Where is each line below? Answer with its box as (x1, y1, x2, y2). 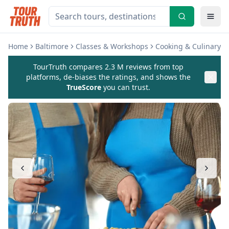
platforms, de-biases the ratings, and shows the (26, 72, 191, 82)
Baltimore (35, 41, 68, 51)
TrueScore (66, 82, 101, 92)
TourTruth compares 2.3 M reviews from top (33, 62, 184, 72)
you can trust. (101, 82, 150, 92)
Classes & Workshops (76, 41, 148, 51)
